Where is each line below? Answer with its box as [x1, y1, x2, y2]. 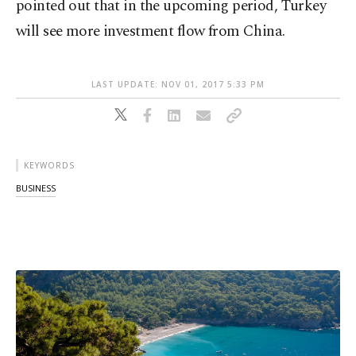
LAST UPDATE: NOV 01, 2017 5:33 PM [91, 79, 265, 90]
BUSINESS [16, 182, 56, 194]
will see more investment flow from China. [16, 20, 285, 43]
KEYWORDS [24, 160, 75, 171]
